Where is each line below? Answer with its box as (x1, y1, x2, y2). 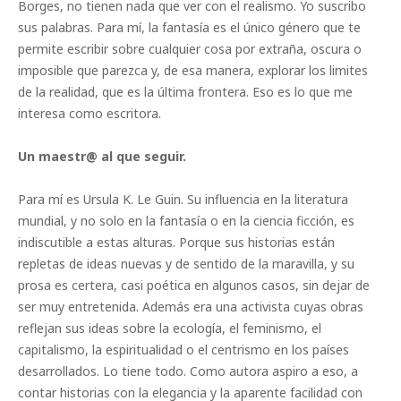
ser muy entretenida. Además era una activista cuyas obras (18, 298, 363, 316)
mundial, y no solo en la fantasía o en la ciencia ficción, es (18, 212, 354, 230)
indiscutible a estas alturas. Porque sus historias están (18, 234, 335, 252)
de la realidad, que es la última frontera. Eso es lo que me (18, 83, 353, 101)
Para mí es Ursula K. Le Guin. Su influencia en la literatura (18, 191, 348, 209)
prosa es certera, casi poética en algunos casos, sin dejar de (18, 277, 370, 294)
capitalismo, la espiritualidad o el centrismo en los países (18, 341, 349, 359)
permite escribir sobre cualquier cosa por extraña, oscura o (18, 40, 362, 58)
